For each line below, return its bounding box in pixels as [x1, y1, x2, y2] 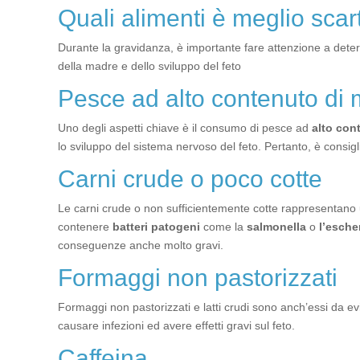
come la [200, 220, 247, 233]
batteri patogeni [112, 220, 200, 233]
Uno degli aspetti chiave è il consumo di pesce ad [58, 121, 312, 134]
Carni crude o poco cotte [58, 166, 322, 192]
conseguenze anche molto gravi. [58, 239, 223, 252]
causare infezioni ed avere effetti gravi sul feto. [58, 319, 295, 332]
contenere [58, 220, 112, 233]
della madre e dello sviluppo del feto [58, 59, 241, 72]
